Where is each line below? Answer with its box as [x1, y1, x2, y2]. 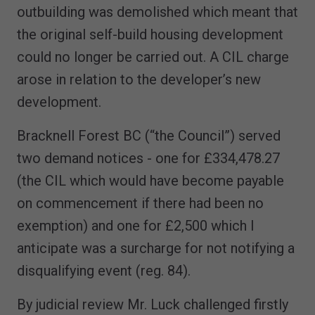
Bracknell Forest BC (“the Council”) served [17, 127, 281, 144]
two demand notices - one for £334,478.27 [17, 149, 280, 167]
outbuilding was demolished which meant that [17, 3, 298, 20]
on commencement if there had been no [17, 194, 264, 212]
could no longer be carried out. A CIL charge [17, 48, 289, 65]
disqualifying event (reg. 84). [17, 262, 191, 279]
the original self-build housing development [17, 25, 283, 43]
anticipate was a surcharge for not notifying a [17, 239, 295, 257]
